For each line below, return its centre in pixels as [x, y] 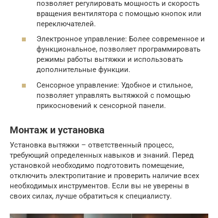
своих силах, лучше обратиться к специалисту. [91, 196]
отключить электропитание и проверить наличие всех [104, 175]
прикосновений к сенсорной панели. [101, 105]
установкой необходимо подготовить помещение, [97, 165]
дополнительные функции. [83, 70]
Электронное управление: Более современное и [121, 39]
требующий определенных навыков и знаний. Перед [102, 155]
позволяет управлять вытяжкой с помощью [113, 95]
